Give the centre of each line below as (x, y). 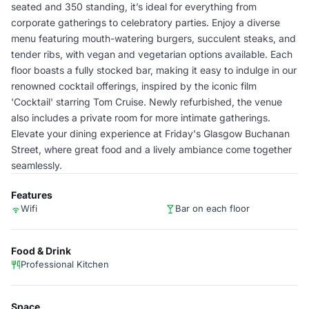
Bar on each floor (212, 208)
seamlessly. (37, 165)
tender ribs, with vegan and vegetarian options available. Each (152, 54)
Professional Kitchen (65, 264)
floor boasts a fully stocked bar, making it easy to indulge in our (154, 70)
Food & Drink (41, 251)
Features (32, 195)
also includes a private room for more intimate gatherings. (141, 118)
